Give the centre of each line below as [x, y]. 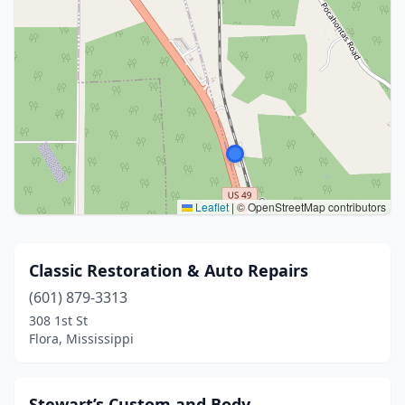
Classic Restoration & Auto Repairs [169, 270]
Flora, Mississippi [81, 339]
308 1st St [58, 320]
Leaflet [211, 207]
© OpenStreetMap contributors [310, 207]
